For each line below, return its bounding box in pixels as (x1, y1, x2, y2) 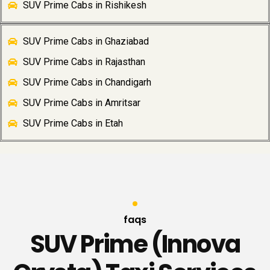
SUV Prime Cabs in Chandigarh (23, 77, 151, 89)
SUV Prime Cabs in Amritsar (23, 97, 140, 109)
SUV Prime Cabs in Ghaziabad (23, 36, 149, 48)
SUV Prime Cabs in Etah (23, 118, 123, 130)
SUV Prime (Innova (30, 227, 240, 262)
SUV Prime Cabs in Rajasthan (23, 56, 145, 68)
